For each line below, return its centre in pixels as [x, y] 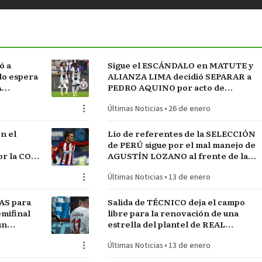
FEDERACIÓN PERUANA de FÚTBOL [182, 167]
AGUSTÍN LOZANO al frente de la [177, 156]
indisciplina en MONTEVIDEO [169, 99]
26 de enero [189, 109]
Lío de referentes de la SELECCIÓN [181, 134]
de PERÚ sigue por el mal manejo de [181, 145]
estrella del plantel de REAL [166, 224]
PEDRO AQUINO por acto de [166, 87]
